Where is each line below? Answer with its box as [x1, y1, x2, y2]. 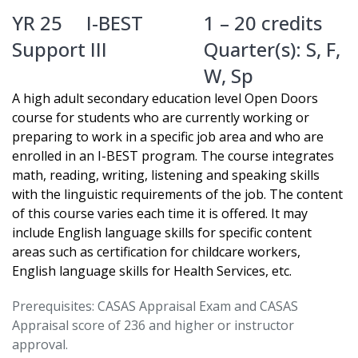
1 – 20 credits [203, 10, 322, 37]
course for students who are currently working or [12, 109, 309, 127]
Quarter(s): [203, 36, 306, 63]
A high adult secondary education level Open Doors [12, 89, 318, 108]
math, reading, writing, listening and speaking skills [12, 166, 320, 185]
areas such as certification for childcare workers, [12, 243, 300, 261]
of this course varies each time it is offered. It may [12, 205, 308, 223]
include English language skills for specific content [12, 224, 312, 242]
